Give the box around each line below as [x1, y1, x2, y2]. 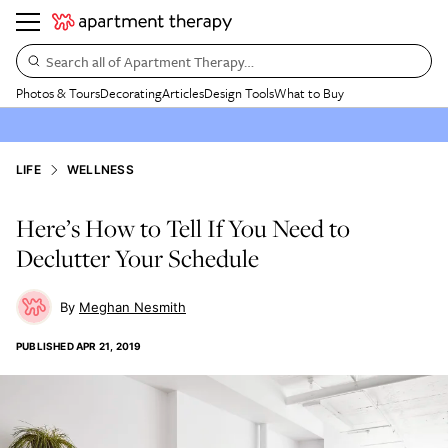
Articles [162, 83, 204, 103]
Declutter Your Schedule [16, 241, 259, 275]
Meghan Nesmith [79, 299, 186, 315]
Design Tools [204, 83, 274, 103]
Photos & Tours [16, 83, 100, 103]
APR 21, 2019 [76, 340, 142, 352]
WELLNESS [66, 162, 134, 177]
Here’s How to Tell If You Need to [16, 211, 350, 245]
